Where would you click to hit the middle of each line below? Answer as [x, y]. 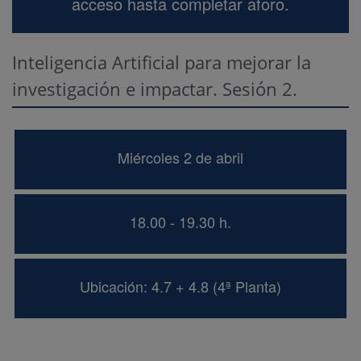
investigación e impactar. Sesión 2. [155, 89]
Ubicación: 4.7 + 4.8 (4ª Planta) [180, 286]
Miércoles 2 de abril [180, 157]
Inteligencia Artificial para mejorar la [162, 62]
